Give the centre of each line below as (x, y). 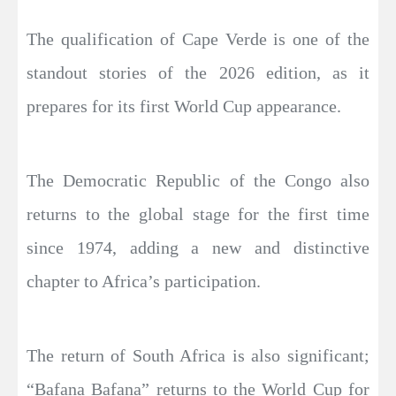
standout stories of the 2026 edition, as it (198, 73)
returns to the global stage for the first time (198, 214)
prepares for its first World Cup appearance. (184, 107)
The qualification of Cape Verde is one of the (198, 39)
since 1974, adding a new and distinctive (198, 248)
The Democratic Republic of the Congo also (198, 181)
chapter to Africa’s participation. (144, 282)
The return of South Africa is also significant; (198, 356)
